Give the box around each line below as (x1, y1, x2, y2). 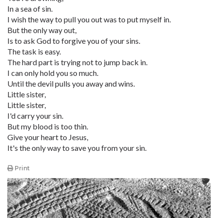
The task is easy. (7, 47, 61, 56)
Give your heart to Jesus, (7, 132, 88, 142)
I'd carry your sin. (7, 111, 63, 120)
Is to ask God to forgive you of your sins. (7, 36, 140, 45)
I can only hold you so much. (7, 68, 98, 77)
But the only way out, (7, 25, 76, 35)
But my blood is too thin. (7, 122, 88, 131)
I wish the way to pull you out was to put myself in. (7, 15, 171, 24)
